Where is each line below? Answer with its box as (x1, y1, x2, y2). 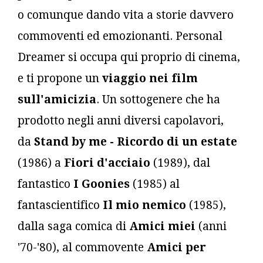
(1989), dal (150, 156, 210, 170)
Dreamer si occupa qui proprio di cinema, (18, 50, 240, 64)
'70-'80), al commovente (18, 240, 147, 254)
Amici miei (129, 219, 195, 233)
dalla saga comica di (18, 219, 129, 233)
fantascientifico (18, 198, 103, 212)
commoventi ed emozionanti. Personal (18, 29, 222, 43)
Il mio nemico (103, 198, 186, 212)
